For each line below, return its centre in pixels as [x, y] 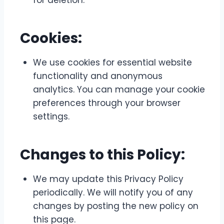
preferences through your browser [107, 103]
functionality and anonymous [98, 76]
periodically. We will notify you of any [113, 192]
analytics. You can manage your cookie [119, 89]
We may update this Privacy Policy [108, 179]
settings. [51, 116]
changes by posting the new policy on [116, 206]
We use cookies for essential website [112, 62]
